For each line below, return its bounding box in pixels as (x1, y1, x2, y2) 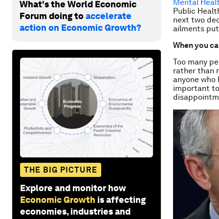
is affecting (97, 194, 146, 205)
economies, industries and (20, 206, 131, 217)
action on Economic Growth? (20, 22, 141, 33)
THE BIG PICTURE (24, 165, 97, 175)
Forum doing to (20, 10, 86, 21)
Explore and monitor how (20, 182, 126, 193)
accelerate (86, 10, 131, 21)
